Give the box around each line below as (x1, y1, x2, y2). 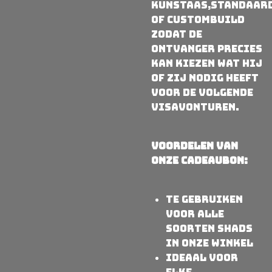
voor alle (166, 208, 224, 220)
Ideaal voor (166, 251, 238, 264)
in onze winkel (166, 237, 253, 250)
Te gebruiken (166, 193, 243, 206)
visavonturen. (151, 101, 239, 114)
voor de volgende (151, 86, 253, 99)
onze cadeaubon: (151, 154, 248, 167)
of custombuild (151, 13, 245, 26)
